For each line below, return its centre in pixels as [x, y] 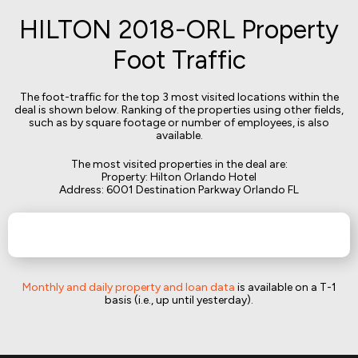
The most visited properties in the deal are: [179, 164]
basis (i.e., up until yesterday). [179, 300]
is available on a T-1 [285, 287]
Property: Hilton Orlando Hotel [179, 177]
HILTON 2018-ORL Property [179, 30]
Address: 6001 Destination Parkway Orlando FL [179, 190]
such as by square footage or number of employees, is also [179, 123]
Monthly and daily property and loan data [128, 287]
